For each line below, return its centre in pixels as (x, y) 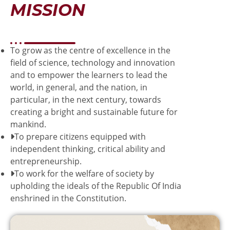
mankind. (28, 124)
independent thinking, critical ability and (88, 149)
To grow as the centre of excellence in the (90, 50)
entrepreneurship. (46, 161)
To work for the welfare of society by (84, 173)
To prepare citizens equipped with (80, 136)
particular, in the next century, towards (86, 99)
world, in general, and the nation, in (79, 87)
